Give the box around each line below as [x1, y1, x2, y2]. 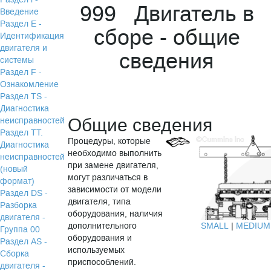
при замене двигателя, [68, 160, 159, 171]
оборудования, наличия [68, 208, 163, 220]
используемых [68, 244, 125, 256]
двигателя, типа [68, 196, 131, 207]
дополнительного [68, 220, 137, 232]
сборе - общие [93, 24, 240, 52]
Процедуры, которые [68, 135, 151, 147]
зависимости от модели [68, 184, 162, 195]
